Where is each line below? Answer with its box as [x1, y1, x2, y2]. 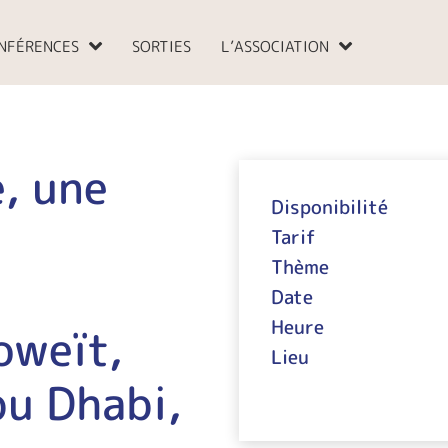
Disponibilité [271, 194, 388, 220]
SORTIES [132, 36, 191, 57]
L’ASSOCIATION [221, 36, 329, 57]
